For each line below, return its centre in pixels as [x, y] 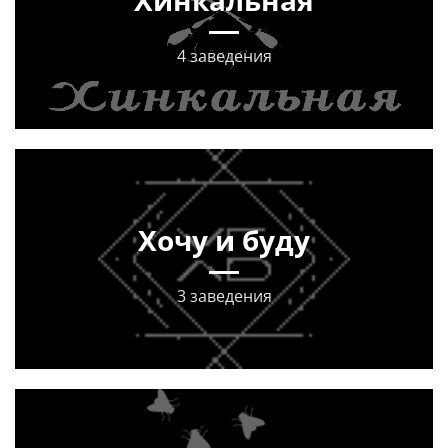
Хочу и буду [224, 240]
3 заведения [224, 296]
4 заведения [224, 56]
